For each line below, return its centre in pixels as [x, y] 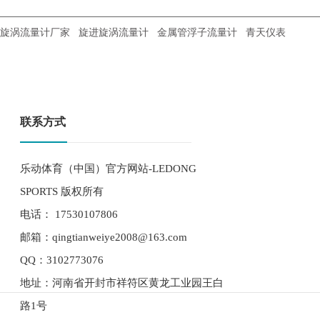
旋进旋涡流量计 [114, 31]
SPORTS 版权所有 [62, 191]
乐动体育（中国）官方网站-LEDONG [108, 169]
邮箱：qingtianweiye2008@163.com [104, 237]
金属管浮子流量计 [197, 31]
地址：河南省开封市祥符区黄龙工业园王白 [122, 283]
